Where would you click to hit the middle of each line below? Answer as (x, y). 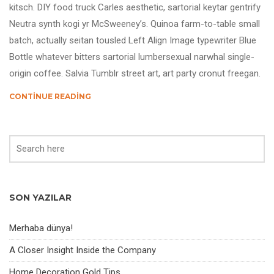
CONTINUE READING (50, 96)
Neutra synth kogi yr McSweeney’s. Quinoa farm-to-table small (135, 24)
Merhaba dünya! (41, 228)
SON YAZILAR (40, 198)
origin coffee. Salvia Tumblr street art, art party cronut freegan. (135, 73)
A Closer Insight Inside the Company (83, 250)
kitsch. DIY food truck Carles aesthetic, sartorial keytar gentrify (135, 7)
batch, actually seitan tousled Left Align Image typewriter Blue (133, 40)
